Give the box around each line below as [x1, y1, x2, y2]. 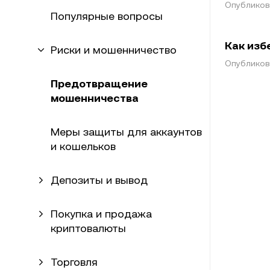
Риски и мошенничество [51, 43, 177, 56]
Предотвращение [51, 77, 148, 90]
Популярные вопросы [51, 10, 163, 22]
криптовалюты [51, 222, 126, 234]
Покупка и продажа [51, 207, 152, 220]
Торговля [51, 256, 98, 268]
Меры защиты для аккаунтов [51, 125, 202, 138]
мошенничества [51, 92, 139, 104]
